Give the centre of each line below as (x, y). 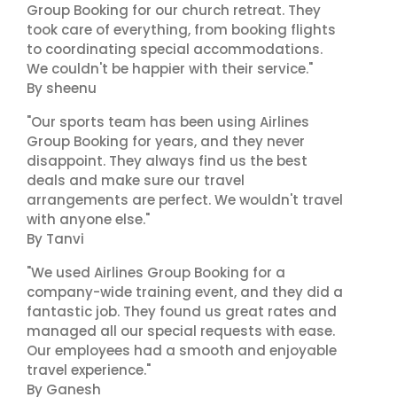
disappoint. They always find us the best (167, 161)
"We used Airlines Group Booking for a (156, 272)
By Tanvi (55, 239)
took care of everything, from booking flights (181, 30)
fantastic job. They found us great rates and (182, 311)
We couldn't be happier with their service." (170, 69)
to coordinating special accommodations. (175, 49)
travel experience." (89, 370)
